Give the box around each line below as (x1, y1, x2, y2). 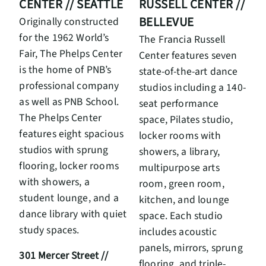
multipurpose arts (139, 160, 220, 175)
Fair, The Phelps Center (19, 46, 123, 62)
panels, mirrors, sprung (139, 240, 243, 255)
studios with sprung (19, 142, 109, 158)
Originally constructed (19, 14, 119, 30)
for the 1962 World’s (19, 30, 109, 46)
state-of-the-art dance (139, 64, 238, 79)
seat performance (139, 96, 219, 111)
